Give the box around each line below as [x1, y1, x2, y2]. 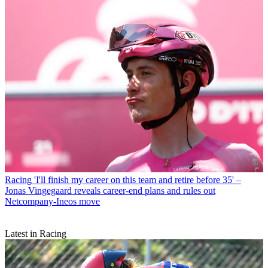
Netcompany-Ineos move [5, 196, 100, 207]
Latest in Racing [5, 229, 66, 239]
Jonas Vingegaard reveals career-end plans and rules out [5, 185, 215, 196]
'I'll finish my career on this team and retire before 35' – [34, 175, 241, 185]
